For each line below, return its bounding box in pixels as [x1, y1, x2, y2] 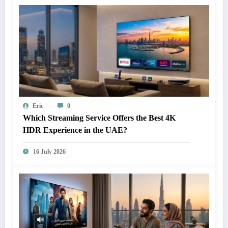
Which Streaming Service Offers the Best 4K [23, 113, 176, 122]
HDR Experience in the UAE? [23, 125, 127, 134]
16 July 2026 [33, 148, 66, 155]
